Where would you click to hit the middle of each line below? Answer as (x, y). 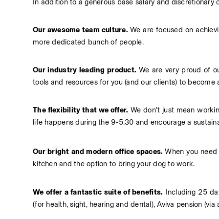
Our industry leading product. (86, 70)
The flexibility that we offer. (81, 110)
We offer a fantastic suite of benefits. (98, 192)
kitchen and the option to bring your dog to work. (114, 164)
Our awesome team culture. (81, 30)
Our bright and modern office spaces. (99, 152)
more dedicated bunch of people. (88, 42)
